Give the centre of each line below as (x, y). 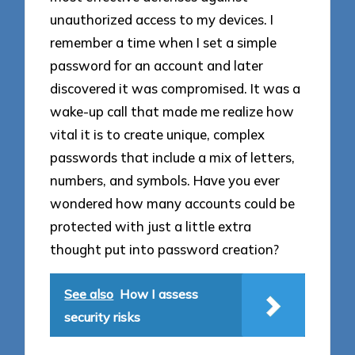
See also (89, 294)
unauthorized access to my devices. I (162, 20)
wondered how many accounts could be (173, 204)
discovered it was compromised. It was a (176, 89)
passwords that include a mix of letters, (173, 158)
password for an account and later (157, 66)
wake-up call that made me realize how (172, 112)
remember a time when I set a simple (164, 43)
